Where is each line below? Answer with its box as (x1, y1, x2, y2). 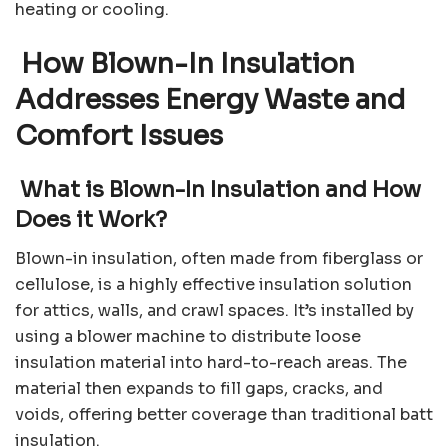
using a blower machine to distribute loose (15, 326, 361, 348)
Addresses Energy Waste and (15, 82, 406, 117)
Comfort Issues (15, 118, 223, 153)
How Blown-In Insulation (15, 46, 355, 81)
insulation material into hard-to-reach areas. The (15, 352, 407, 374)
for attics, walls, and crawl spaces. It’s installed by (15, 300, 414, 322)
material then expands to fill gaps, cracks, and (15, 378, 383, 400)
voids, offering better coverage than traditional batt (15, 404, 433, 426)
